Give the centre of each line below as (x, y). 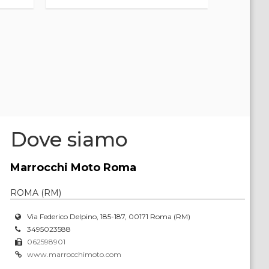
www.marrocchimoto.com (74, 254)
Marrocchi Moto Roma (74, 167)
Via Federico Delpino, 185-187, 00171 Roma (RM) (109, 216)
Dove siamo (69, 139)
